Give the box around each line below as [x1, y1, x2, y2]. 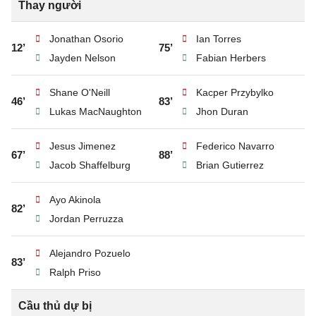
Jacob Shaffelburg [49, 159, 130, 171]
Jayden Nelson [49, 52, 116, 63]
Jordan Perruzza [49, 213, 123, 224]
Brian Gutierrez [196, 159, 264, 171]
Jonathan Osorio [49, 33, 123, 44]
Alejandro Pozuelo [49, 248, 130, 259]
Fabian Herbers [196, 52, 266, 63]
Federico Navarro [196, 140, 274, 152]
